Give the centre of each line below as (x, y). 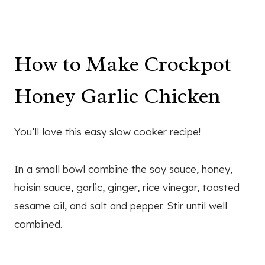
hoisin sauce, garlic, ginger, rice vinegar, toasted (127, 188)
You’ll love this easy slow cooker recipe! (107, 132)
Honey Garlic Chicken (117, 96)
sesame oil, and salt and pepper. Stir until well (121, 206)
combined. (38, 224)
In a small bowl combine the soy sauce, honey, (123, 169)
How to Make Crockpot (123, 64)
